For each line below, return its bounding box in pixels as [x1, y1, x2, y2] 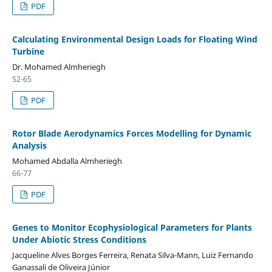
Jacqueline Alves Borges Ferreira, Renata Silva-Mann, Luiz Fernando [12, 249, 253, 260]
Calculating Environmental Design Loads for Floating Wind [12, 33, 257, 45]
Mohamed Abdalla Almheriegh [12, 155, 122, 166]
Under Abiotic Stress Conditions [12, 233, 146, 245]
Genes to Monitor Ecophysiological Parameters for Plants [12, 221, 252, 233]
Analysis [12, 139, 47, 151]
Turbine [12, 45, 44, 57]
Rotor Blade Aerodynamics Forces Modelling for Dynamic [12, 127, 251, 139]
